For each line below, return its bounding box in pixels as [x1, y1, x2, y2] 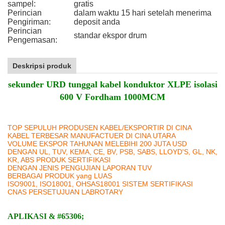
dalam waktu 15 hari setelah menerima [74, 9, 211, 17]
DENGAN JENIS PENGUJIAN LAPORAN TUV [8, 164, 152, 172]
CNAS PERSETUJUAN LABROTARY [8, 188, 123, 196]
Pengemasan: [8, 36, 57, 44]
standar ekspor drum [74, 31, 147, 40]
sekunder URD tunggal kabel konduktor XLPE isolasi [8, 79, 217, 89]
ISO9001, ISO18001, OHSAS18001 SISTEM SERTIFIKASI [8, 180, 193, 188]
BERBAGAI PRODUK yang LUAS [8, 172, 112, 180]
